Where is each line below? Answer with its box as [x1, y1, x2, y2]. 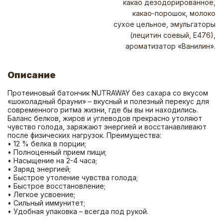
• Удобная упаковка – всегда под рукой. [7, 207, 148, 216]
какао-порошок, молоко [132, 9, 216, 17]
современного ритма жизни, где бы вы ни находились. [7, 106, 198, 114]
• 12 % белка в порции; [7, 139, 88, 148]
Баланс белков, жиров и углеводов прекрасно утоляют [7, 114, 202, 122]
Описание [7, 70, 56, 80]
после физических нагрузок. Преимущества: [7, 131, 163, 139]
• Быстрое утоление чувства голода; [7, 173, 140, 182]
